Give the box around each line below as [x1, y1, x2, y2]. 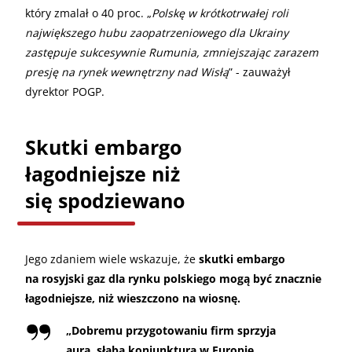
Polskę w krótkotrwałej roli [152, 5, 288, 20]
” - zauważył [229, 64, 291, 79]
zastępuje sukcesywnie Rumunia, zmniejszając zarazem [25, 44, 318, 60]
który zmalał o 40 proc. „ [25, 5, 152, 20]
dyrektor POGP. [25, 83, 104, 99]
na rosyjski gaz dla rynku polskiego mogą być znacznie [25, 270, 321, 286]
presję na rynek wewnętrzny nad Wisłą [25, 64, 229, 79]
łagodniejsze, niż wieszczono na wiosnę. [25, 290, 240, 306]
